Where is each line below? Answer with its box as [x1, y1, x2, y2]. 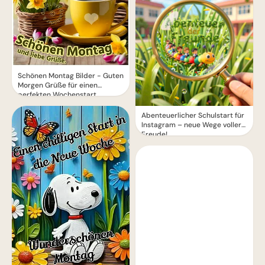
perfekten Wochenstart [18, 89, 96, 99]
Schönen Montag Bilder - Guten [18, 70, 124, 80]
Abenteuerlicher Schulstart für [141, 111, 244, 121]
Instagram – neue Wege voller [141, 120, 241, 130]
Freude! [141, 130, 167, 140]
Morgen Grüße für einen [18, 80, 98, 90]
